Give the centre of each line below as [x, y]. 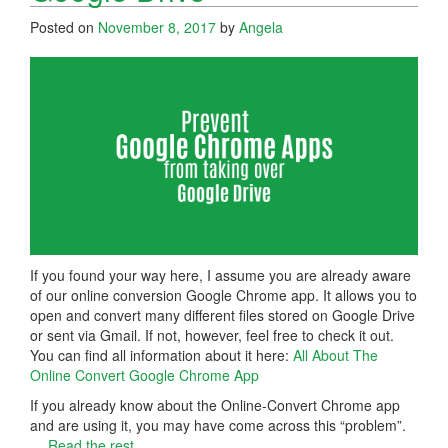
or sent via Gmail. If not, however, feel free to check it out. [212, 335]
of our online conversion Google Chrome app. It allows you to [223, 295]
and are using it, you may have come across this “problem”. [218, 425]
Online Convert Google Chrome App [144, 375]
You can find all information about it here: [161, 355]
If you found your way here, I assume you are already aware [220, 275]
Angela [261, 27]
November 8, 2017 [157, 27]
